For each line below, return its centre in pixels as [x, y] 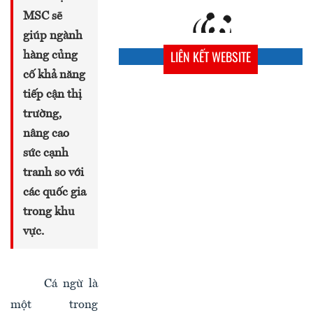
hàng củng [50, 55]
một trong [54, 305]
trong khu [49, 212]
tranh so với [53, 173]
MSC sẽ [43, 16]
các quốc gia [54, 192]
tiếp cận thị [52, 94]
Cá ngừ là [71, 284]
